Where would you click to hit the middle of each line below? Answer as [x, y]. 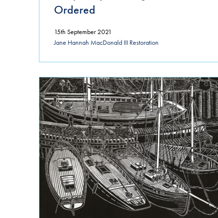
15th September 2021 [83, 31]
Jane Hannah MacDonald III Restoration [106, 43]
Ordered [75, 9]
